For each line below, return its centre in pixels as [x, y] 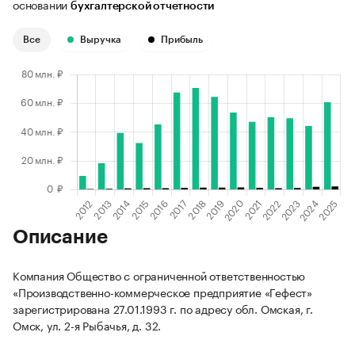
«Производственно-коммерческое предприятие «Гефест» [162, 292]
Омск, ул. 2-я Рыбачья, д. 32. [87, 325]
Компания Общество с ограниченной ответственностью [159, 275]
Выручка [101, 40]
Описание [60, 237]
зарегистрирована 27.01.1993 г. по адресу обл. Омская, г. [163, 309]
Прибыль [182, 40]
